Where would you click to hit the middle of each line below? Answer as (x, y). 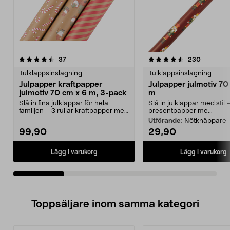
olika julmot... (39, 119)
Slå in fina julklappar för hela (64, 103)
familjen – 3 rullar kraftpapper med (74, 111)
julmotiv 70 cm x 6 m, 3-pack (73, 93)
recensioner (83, 59)
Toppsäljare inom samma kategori (115, 204)
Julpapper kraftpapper (61, 84)
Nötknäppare (205, 121)
